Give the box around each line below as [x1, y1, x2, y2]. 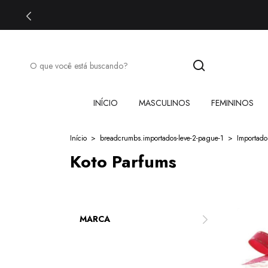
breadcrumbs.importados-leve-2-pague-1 [100, 133, 224, 144]
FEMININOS [211, 97, 254, 109]
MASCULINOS [138, 97, 190, 109]
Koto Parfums [70, 150, 176, 174]
